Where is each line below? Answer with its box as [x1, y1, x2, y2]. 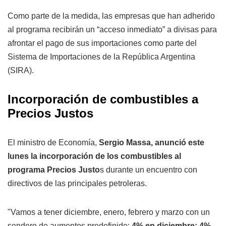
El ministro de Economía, [8, 138, 99, 147]
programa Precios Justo [8, 165, 100, 174]
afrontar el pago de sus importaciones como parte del [8, 38, 197, 47]
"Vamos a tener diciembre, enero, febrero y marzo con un [8, 207, 210, 216]
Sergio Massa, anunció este [99, 138, 204, 147]
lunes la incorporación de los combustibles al [8, 151, 181, 160]
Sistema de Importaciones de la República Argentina [8, 52, 195, 61]
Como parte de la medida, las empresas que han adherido [8, 11, 215, 20]
